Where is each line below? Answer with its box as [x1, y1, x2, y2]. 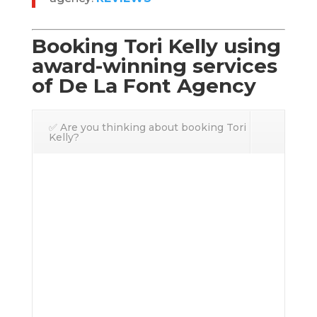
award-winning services [31, 54, 277, 78]
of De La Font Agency [31, 74, 256, 98]
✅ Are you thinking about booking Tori [48, 121, 246, 134]
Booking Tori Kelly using [31, 34, 281, 58]
